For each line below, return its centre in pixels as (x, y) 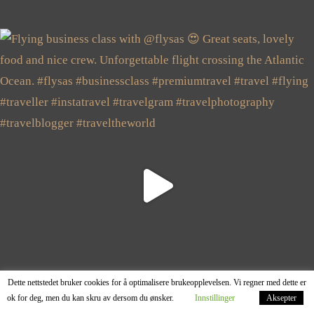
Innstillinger (215, 298)
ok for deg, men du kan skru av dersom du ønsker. (90, 298)
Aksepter (281, 298)
